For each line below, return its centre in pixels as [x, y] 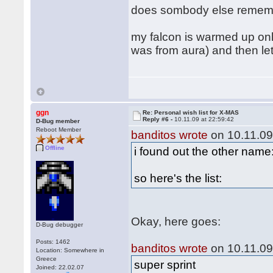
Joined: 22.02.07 [60, 267]
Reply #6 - [159, 119]
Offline [55, 148]
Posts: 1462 [53, 242]
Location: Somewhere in [70, 250]
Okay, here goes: [176, 222]
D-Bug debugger [60, 225]
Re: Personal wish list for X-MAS [191, 112]
